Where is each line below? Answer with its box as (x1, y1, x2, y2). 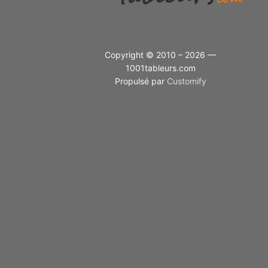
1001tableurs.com (125, 62, 196, 73)
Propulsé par (114, 75, 167, 86)
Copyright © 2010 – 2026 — (105, 49, 216, 60)
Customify (166, 75, 206, 86)
